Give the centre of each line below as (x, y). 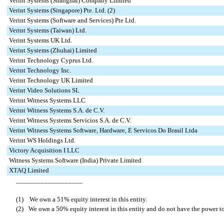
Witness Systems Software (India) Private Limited (75, 160)
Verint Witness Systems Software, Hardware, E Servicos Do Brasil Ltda (103, 130)
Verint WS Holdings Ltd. (42, 140)
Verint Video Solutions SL (44, 90)
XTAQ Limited (29, 170)
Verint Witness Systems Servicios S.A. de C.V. (70, 120)
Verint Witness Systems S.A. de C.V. (57, 110)
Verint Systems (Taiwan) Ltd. (48, 30)
